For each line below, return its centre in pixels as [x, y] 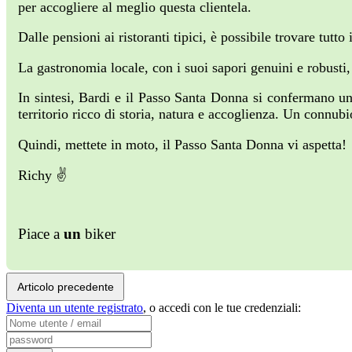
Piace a [41, 234]
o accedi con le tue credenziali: [225, 308]
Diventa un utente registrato [75, 308]
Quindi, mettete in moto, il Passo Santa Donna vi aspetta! [182, 145]
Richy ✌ [42, 175]
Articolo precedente [65, 287]
